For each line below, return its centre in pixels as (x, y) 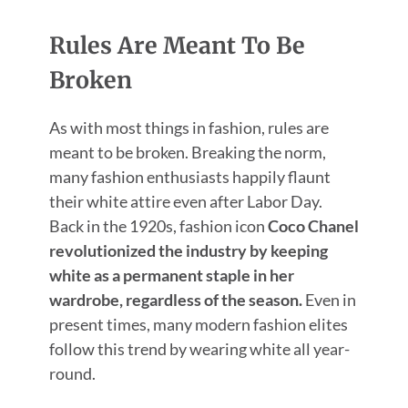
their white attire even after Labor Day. (185, 201)
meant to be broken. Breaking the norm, (187, 152)
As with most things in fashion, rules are (189, 127)
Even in (329, 299)
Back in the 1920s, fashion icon (157, 225)
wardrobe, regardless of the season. (175, 299)
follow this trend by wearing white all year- (199, 348)
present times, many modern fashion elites (198, 324)
